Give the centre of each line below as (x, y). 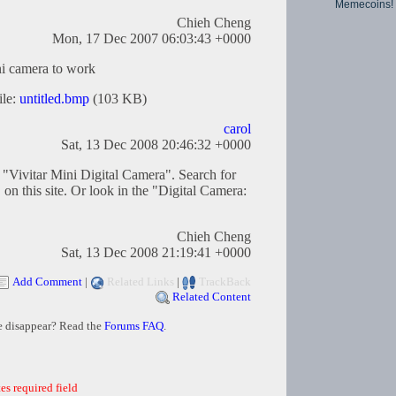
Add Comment (47, 282)
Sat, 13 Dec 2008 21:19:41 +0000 (156, 253)
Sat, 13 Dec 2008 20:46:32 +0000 (156, 145)
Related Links (141, 282)
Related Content (212, 297)
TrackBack (225, 282)
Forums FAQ (133, 326)
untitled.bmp (54, 99)
